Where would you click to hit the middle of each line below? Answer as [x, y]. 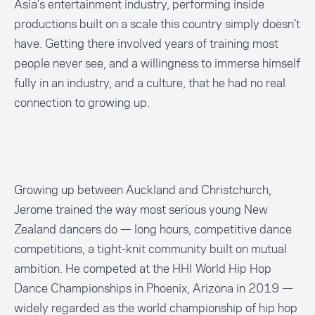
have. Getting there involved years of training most [146, 44]
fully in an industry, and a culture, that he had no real [150, 83]
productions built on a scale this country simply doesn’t [157, 24]
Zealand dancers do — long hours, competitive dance [153, 229]
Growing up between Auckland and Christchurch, [143, 190]
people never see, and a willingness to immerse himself [157, 63]
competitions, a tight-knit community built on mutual [150, 249]
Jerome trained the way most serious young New [141, 210]
